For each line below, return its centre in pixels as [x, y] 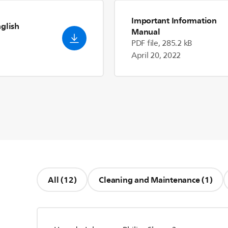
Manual [146, 32]
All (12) [69, 180]
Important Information [174, 21]
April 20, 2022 [156, 56]
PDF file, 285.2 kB [162, 44]
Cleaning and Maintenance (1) [156, 180]
